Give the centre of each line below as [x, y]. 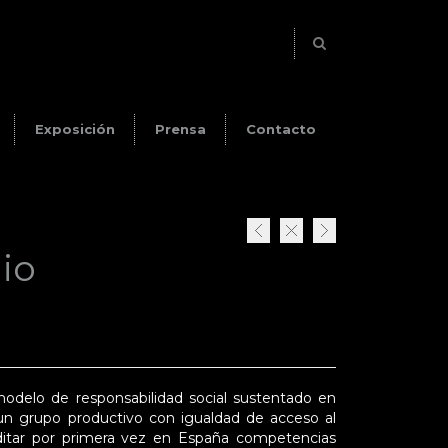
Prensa [180, 129]
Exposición [75, 129]
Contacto [281, 129]
